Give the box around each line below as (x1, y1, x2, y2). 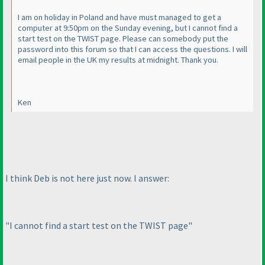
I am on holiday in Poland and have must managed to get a (18, 12, 221, 23)
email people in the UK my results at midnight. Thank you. (18, 54, 218, 66)
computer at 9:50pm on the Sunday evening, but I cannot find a (18, 22, 238, 34)
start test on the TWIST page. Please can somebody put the (18, 33, 228, 44)
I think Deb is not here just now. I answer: (5, 172, 169, 184)
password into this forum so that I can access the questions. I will (18, 44, 247, 55)
